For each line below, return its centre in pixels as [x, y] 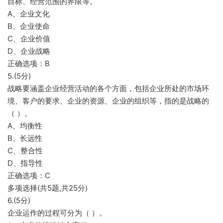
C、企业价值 [29, 39]
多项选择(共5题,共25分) [48, 188]
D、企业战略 [29, 51]
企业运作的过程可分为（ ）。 [57, 213]
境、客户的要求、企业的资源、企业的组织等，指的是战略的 [108, 101]
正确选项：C [29, 175]
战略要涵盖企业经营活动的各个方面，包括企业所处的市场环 [108, 88]
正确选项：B [29, 63]
